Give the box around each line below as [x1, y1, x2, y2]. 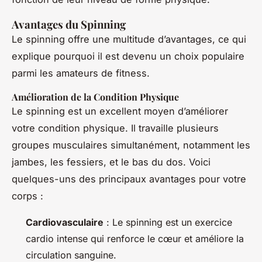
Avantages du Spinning [12, 17, 126, 32]
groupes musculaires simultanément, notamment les [12, 139, 250, 151]
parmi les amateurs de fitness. [12, 67, 150, 80]
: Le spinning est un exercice [104, 216, 232, 229]
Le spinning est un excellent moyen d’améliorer [12, 105, 228, 118]
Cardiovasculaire [26, 216, 104, 229]
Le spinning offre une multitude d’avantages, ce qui [12, 33, 246, 46]
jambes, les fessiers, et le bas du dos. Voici [12, 156, 211, 168]
